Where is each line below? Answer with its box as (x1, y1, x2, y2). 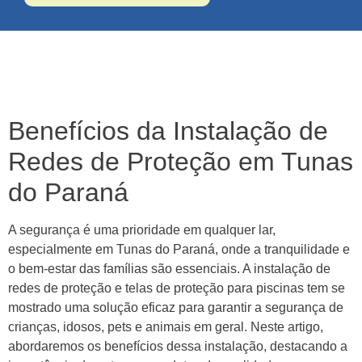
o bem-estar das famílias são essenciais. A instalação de (8, 261, 330, 276)
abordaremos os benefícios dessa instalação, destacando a (8, 339, 347, 353)
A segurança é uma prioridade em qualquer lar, (8, 222, 276, 237)
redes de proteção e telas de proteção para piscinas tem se (8, 280, 345, 295)
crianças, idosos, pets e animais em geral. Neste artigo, (8, 319, 323, 334)
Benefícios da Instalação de (8, 116, 328, 145)
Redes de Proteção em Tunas (8, 146, 353, 176)
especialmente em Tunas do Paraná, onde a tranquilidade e (8, 242, 350, 256)
